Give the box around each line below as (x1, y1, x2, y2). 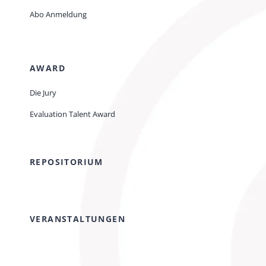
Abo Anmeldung (30, 9, 87, 20)
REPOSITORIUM (30, 156, 103, 168)
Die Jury (30, 87, 56, 99)
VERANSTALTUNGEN (30, 213, 125, 225)
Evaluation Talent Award (30, 109, 115, 120)
